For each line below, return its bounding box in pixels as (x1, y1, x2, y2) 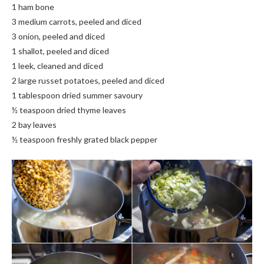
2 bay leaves (12, 119, 57, 130)
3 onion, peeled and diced (12, 31, 105, 41)
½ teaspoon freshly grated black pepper (12, 134, 157, 144)
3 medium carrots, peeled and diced (12, 16, 141, 27)
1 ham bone (12, 1, 54, 12)
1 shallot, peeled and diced (12, 45, 109, 56)
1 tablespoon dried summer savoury (12, 90, 143, 100)
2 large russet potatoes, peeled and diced (12, 75, 164, 85)
